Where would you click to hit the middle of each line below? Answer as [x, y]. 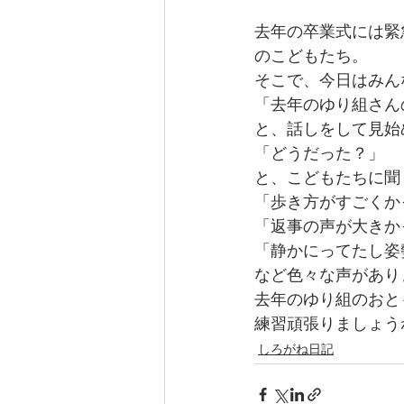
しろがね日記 [296, 351]
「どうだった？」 [319, 155]
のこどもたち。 [311, 58]
